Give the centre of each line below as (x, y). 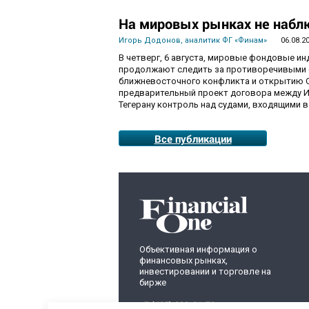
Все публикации (193, 138)
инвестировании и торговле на (205, 271)
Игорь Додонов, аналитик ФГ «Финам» (193, 40)
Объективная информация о (198, 249)
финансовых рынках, (183, 260)
